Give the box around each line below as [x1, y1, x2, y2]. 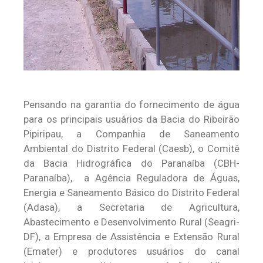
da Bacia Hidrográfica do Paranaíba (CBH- [23, 157, 240, 169]
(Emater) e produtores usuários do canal [23, 245, 240, 257]
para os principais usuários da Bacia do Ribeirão [23, 113, 240, 125]
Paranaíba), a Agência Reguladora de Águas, [23, 172, 240, 184]
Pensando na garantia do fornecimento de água [23, 99, 240, 110]
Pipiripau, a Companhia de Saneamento [23, 128, 240, 140]
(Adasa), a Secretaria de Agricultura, [23, 201, 240, 213]
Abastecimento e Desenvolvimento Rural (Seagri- [23, 216, 240, 228]
